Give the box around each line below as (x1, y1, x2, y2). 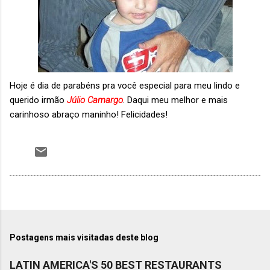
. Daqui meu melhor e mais (123, 94, 228, 105)
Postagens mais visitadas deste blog (10, 232, 159, 242)
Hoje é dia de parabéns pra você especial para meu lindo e (10, 80, 240, 91)
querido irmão (10, 94, 64, 105)
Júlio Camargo (64, 94, 123, 105)
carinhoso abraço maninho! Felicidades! (10, 108, 168, 120)
